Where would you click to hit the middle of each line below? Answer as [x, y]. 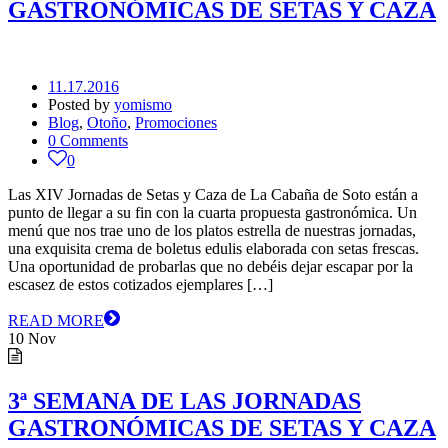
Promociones [176, 123]
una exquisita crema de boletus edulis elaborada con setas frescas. [213, 249]
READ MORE [56, 321]
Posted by [81, 105]
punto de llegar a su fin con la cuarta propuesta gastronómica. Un [212, 213]
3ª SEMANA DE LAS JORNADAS [184, 401]
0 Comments [88, 141]
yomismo [143, 105]
